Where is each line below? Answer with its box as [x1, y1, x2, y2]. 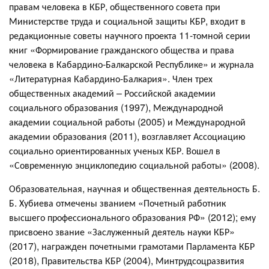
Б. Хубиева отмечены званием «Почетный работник [9, 196, 226, 210]
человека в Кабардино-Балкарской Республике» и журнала [9, 57, 254, 71]
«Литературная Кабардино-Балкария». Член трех [9, 71, 213, 85]
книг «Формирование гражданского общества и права [9, 43, 234, 56]
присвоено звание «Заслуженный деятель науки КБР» [9, 225, 235, 238]
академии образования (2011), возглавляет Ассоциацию [9, 129, 246, 143]
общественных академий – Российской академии [9, 86, 216, 100]
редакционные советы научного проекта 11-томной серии [9, 28, 250, 42]
